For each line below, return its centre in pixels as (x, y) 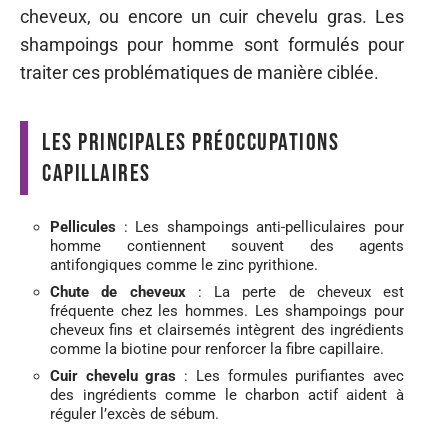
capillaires (96, 173)
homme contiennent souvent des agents (227, 245)
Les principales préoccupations (190, 142)
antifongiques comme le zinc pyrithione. (184, 264)
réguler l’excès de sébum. (134, 413)
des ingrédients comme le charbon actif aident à (227, 394)
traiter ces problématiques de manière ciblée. (199, 72)
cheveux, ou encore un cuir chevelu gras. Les (212, 16)
